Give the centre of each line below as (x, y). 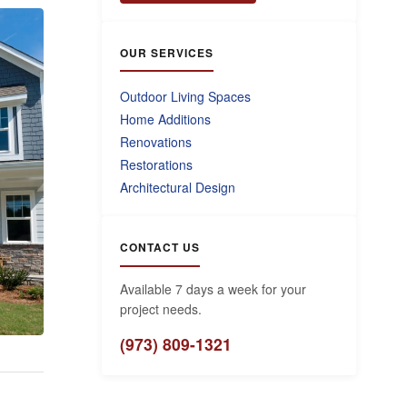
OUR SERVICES (167, 52)
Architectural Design (178, 187)
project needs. (161, 309)
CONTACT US (160, 247)
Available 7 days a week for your (213, 289)
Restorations (156, 164)
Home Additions (165, 119)
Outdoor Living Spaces (185, 96)
